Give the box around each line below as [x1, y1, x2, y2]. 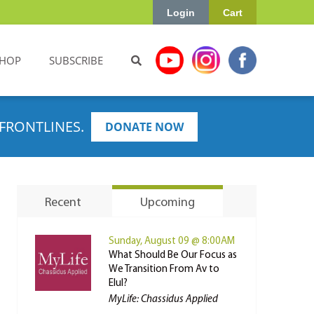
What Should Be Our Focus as [108, 250, 237, 261]
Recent [44, 196, 81, 210]
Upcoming [139, 196, 195, 210]
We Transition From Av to [108, 264, 219, 275]
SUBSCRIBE [49, 53, 103, 67]
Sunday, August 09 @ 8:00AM [108, 236, 235, 247]
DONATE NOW [105, 118, 184, 135]
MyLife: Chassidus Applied [108, 294, 218, 305]
